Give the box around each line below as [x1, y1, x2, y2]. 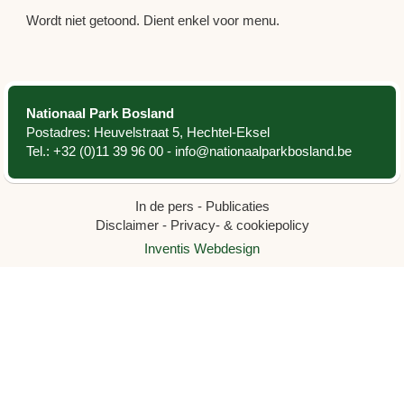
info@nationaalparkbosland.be [174, 143, 352, 159]
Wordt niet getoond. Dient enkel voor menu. [25, 13, 280, 28]
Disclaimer [95, 217, 159, 233]
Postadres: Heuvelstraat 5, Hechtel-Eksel [25, 124, 270, 140]
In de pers [134, 198, 194, 214]
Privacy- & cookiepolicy [170, 217, 309, 233]
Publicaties [205, 198, 270, 214]
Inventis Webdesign [144, 241, 260, 256]
